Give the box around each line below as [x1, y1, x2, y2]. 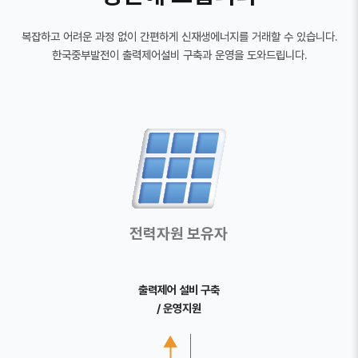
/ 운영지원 [156, 300, 201, 315]
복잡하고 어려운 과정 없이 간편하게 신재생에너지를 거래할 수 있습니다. [21, 30, 337, 44]
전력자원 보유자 [129, 224, 229, 243]
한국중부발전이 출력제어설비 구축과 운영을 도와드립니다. [51, 48, 307, 62]
